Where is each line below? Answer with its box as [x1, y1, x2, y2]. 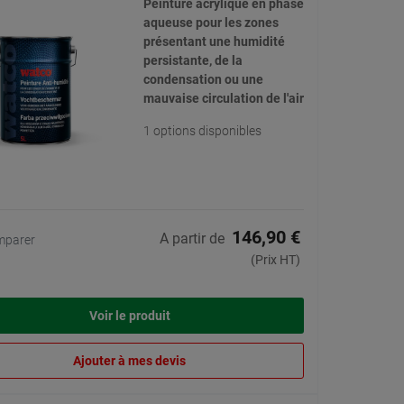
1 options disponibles [142, 124, 262, 139]
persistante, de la [142, 53, 243, 69]
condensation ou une [142, 72, 263, 87]
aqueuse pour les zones [142, 15, 279, 31]
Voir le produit [88, 308, 170, 324]
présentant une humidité [142, 34, 285, 50]
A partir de [160, 230, 225, 248]
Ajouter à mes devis [73, 353, 186, 369]
